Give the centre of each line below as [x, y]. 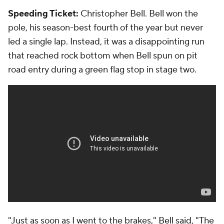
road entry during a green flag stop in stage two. [104, 70]
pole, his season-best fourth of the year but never [105, 28]
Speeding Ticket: [43, 14]
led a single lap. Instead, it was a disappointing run [106, 42]
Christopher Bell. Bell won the [138, 14]
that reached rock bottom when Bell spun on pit [103, 56]
